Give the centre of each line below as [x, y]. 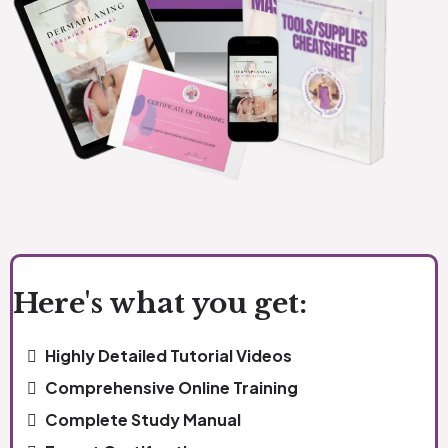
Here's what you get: [160, 304]
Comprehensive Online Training [171, 388]
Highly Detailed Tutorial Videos [168, 356]
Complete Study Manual [143, 420]
